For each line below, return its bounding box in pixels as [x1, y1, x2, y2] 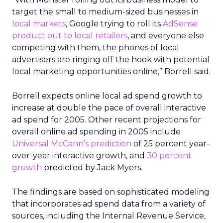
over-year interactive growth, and [12, 151, 147, 160]
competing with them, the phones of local [12, 43, 179, 52]
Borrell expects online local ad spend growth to [12, 91, 202, 101]
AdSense [163, 19, 198, 28]
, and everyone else [127, 31, 204, 40]
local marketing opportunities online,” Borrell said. [12, 67, 211, 76]
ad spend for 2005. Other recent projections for [12, 115, 201, 124]
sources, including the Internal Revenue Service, [12, 211, 206, 221]
